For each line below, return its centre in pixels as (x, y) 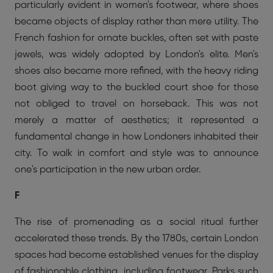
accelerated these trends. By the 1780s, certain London (136, 239)
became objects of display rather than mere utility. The (136, 22)
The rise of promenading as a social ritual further (136, 222)
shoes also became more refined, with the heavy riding (136, 71)
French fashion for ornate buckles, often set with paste (136, 38)
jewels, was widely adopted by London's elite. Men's (136, 55)
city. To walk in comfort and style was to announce (136, 153)
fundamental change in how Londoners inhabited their (136, 137)
